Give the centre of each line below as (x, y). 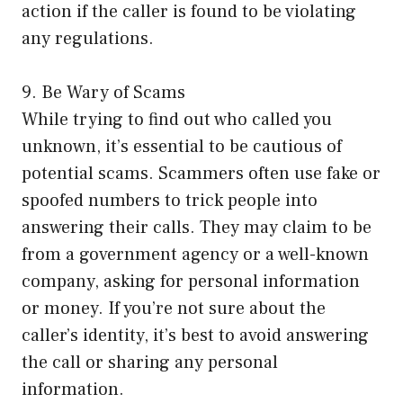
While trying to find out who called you (177, 120)
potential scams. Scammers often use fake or (201, 174)
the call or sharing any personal (150, 363)
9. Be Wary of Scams (103, 93)
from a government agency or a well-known (195, 255)
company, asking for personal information (191, 282)
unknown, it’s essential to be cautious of (182, 147)
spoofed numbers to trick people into (170, 201)
